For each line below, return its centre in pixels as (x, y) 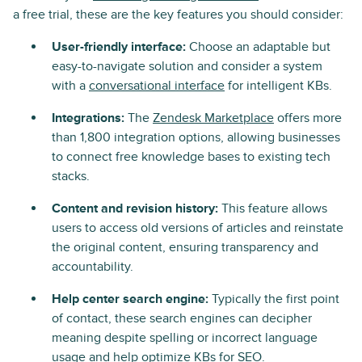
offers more (308, 118)
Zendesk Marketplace (213, 118)
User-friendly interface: (119, 47)
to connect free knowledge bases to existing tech (191, 157)
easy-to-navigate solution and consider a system (187, 66)
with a (70, 86)
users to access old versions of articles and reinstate (198, 228)
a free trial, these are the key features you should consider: (178, 15)
